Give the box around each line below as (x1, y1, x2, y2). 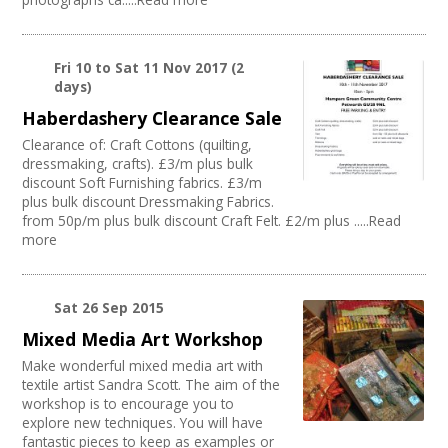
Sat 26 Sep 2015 (54, 298, 165, 318)
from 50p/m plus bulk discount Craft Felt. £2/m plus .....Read (22, 211, 402, 231)
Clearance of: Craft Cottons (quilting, (22, 135, 253, 155)
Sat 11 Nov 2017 (115, 58, 228, 78)
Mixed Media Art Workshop (22, 327, 264, 352)
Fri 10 (54, 58, 92, 78)
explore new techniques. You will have (22, 413, 264, 433)
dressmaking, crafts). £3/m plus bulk (22, 154, 254, 174)
